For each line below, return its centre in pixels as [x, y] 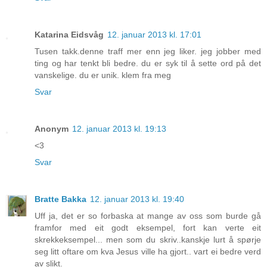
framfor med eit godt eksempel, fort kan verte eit [148, 228]
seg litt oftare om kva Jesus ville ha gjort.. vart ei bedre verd [148, 252]
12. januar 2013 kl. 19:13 [119, 129]
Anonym [52, 129]
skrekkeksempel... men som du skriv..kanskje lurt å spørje [148, 240]
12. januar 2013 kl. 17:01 [154, 35]
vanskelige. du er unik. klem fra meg [103, 75]
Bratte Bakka [60, 199]
